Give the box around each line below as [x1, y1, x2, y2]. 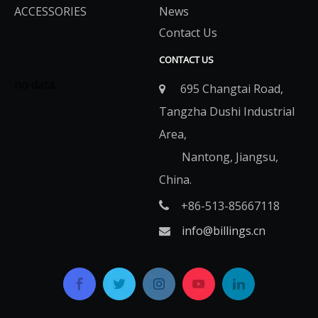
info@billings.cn [182, 223, 265, 238]
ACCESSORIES [14, 4, 87, 19]
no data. [14, 77, 57, 92]
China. [159, 172, 192, 187]
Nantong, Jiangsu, [159, 149, 278, 165]
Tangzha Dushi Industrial [159, 104, 295, 119]
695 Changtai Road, [169, 81, 283, 97]
